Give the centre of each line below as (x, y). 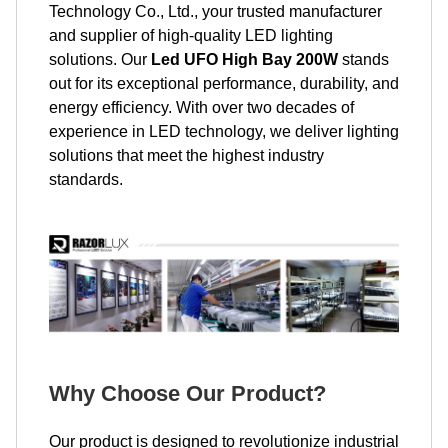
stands (363, 59)
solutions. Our (100, 59)
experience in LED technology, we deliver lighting (224, 131)
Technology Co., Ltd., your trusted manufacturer (215, 11)
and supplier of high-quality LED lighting (191, 35)
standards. (86, 179)
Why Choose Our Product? (187, 393)
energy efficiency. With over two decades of (201, 107)
